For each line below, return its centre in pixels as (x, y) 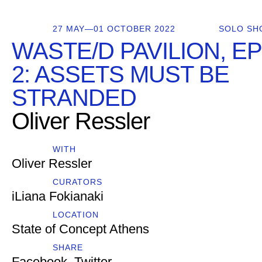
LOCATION (76, 215)
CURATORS (77, 182)
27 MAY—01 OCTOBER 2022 (114, 29)
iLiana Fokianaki (58, 196)
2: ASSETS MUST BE (120, 74)
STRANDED (74, 98)
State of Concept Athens (80, 229)
